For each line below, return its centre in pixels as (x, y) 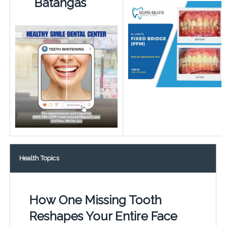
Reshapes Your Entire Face (103, 216)
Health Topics (39, 158)
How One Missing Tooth (95, 200)
